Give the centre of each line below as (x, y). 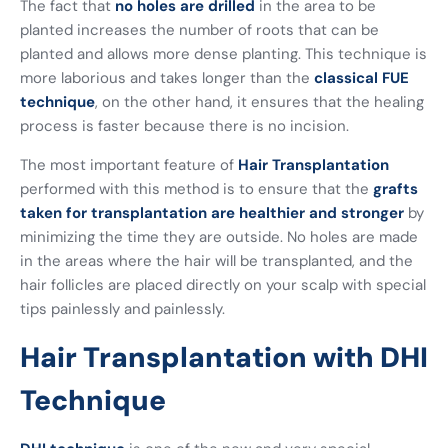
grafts (395, 188)
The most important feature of (129, 164)
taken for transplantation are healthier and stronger (212, 212)
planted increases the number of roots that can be (199, 29)
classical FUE (361, 77)
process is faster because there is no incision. (184, 125)
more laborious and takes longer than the (167, 77)
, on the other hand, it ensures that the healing (259, 101)
